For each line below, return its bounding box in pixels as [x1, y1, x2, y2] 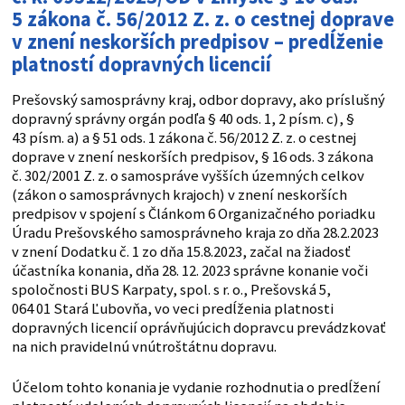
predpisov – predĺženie [174, 29, 392, 55]
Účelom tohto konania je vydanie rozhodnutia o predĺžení [11, 378, 381, 398]
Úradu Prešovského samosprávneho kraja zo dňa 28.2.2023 [11, 223, 379, 243]
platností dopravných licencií [11, 52, 271, 78]
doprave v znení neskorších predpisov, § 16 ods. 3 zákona [11, 147, 373, 167]
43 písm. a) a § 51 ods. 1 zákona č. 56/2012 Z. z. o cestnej [11, 128, 356, 148]
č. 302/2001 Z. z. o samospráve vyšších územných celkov [11, 166, 364, 186]
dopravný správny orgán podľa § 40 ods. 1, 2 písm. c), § [11, 109, 354, 129]
